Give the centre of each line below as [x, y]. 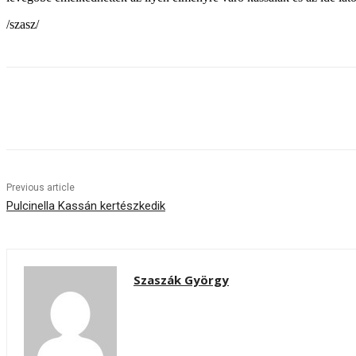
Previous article [41, 188]
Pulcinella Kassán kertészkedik [86, 206]
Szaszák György [181, 280]
